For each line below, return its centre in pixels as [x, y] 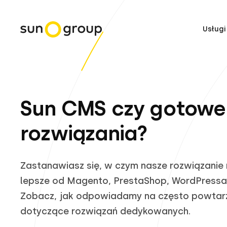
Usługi [214, 29]
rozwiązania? [84, 134]
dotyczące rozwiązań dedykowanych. [105, 212]
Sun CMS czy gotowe [123, 109]
